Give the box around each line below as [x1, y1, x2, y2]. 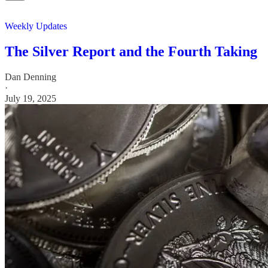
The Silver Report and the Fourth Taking [5, 44, 257, 60]
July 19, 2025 [5, 93, 56, 104]
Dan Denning [5, 72, 56, 83]
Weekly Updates [5, 21, 67, 32]
